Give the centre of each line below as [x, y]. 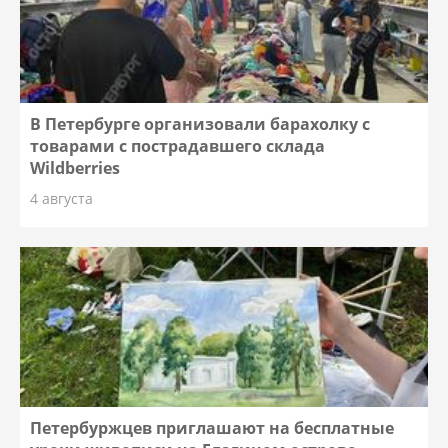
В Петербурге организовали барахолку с [200, 124]
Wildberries [75, 168]
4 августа [62, 199]
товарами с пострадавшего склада [178, 146]
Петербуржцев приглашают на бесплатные [212, 428]
